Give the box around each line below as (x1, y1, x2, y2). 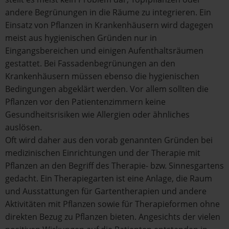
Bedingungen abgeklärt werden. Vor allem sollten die (5, 83, 209, 95)
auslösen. (5, 122, 42, 133)
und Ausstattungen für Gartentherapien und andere (5, 186, 207, 197)
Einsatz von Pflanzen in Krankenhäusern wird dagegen (5, 19, 213, 31)
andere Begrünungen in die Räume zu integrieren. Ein (5, 7, 211, 18)
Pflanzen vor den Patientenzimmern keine (5, 96, 166, 107)
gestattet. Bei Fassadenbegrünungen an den (5, 58, 175, 69)
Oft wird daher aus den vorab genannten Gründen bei (5, 134, 213, 146)
